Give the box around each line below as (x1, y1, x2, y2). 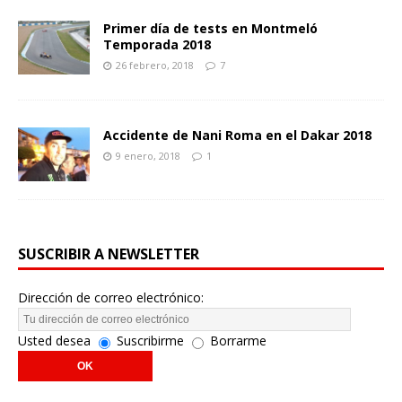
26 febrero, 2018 (116, 58, 194, 72)
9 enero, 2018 (116, 149, 180, 162)
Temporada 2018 (103, 36, 211, 53)
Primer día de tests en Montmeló (103, 20, 318, 37)
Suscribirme (117, 332, 184, 350)
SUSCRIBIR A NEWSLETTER (18, 244, 199, 265)
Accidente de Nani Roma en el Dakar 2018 (103, 127, 371, 144)
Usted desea (18, 332, 91, 350)
